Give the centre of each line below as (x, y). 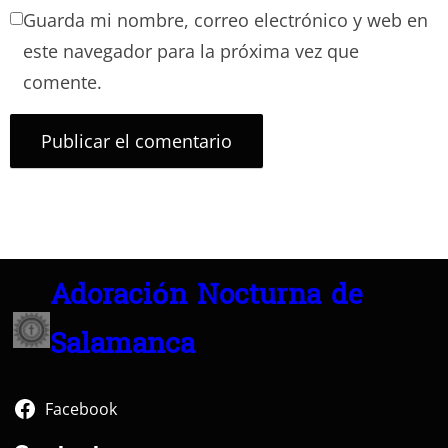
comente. (62, 82)
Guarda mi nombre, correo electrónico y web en (225, 20)
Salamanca (122, 346)
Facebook (81, 408)
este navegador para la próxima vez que (191, 51)
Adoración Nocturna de (205, 297)
